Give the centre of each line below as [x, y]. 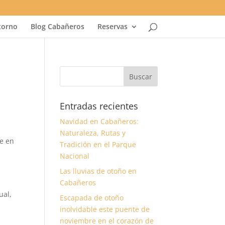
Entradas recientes [99, 106]
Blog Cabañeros [57, 26]
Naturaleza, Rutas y [93, 133]
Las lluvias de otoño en [98, 171]
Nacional [75, 156]
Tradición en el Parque [98, 144]
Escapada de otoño [92, 198]
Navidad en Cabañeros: [99, 121]
